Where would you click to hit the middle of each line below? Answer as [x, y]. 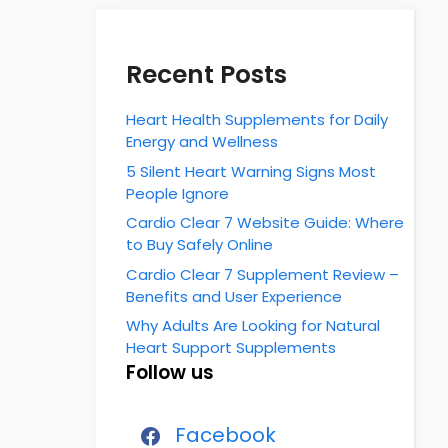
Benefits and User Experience [234, 296]
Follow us [170, 372]
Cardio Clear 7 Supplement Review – [262, 274]
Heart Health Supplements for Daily [257, 119]
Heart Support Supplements [231, 347]
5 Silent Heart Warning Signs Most [251, 171]
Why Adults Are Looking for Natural [253, 325]
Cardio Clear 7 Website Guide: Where [265, 222]
